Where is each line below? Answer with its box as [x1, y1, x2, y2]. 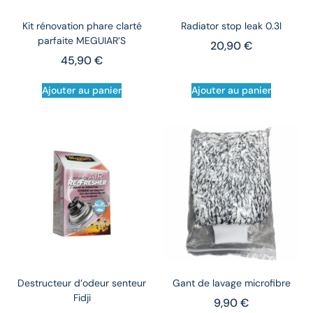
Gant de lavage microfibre [172, 277, 291, 290]
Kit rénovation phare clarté [22, 20, 142, 33]
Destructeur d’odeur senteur [17, 277, 146, 290]
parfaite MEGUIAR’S [38, 34, 126, 48]
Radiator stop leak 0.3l [181, 20, 282, 33]
